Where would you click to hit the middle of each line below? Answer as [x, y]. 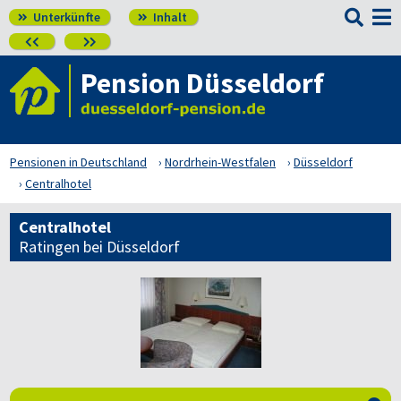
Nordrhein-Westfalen [220, 162]
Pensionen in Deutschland [78, 162]
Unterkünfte [65, 17]
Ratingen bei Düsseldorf [99, 247]
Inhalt [169, 17]
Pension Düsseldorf [202, 83]
